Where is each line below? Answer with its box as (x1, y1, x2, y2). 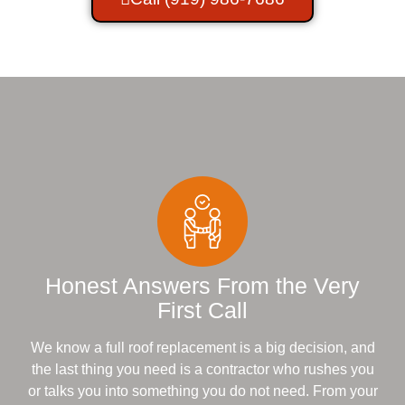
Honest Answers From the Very (45, 273, 360, 299)
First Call (157, 297, 248, 324)
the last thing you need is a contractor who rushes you (31, 362, 374, 378)
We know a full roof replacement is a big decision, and (30, 340, 375, 356)
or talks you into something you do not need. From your (27, 383, 378, 400)
